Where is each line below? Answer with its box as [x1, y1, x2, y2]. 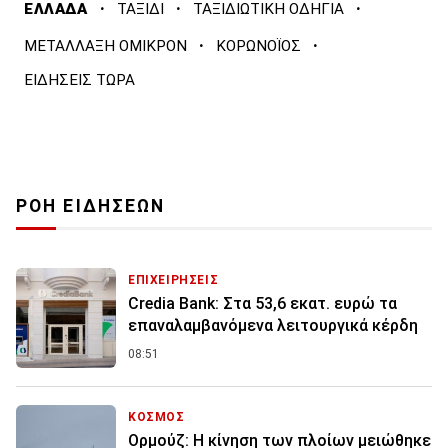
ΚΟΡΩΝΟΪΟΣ [216, 37, 301, 56]
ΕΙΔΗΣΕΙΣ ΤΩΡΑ [24, 71, 135, 90]
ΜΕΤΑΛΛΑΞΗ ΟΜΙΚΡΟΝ [24, 37, 187, 56]
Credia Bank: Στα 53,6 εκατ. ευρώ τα [128, 294, 397, 314]
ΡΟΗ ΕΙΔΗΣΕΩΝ [16, 196, 166, 217]
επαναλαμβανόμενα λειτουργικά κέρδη [128, 316, 418, 336]
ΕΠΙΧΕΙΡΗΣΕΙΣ [128, 273, 219, 288]
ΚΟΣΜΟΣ [128, 410, 185, 425]
